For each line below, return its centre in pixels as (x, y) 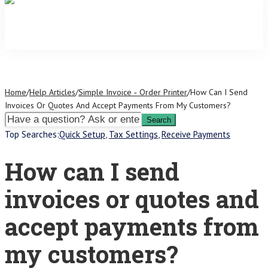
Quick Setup (82, 134)
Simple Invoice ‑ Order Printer (133, 92)
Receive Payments (196, 134)
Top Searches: (32, 134)
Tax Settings (133, 134)
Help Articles (52, 92)
